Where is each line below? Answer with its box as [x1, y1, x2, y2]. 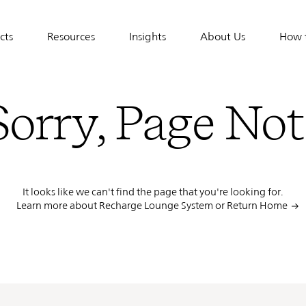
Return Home [226, 199, 288, 211]
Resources [47, 30, 95, 43]
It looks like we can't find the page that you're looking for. [22, 186, 283, 197]
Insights [129, 30, 166, 43]
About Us [200, 30, 245, 43]
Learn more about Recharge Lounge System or [16, 199, 227, 211]
